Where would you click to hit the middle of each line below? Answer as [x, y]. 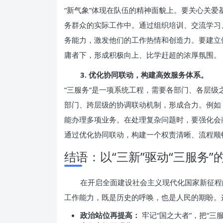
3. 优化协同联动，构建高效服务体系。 [144, 75]
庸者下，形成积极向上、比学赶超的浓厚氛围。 [143, 55]
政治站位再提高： [110, 215]
